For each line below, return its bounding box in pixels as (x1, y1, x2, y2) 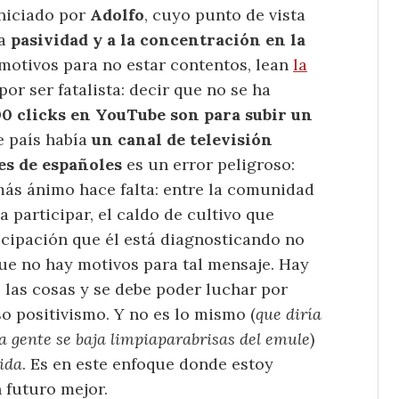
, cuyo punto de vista (144, 4, 305, 26)
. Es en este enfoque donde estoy (22, 354, 273, 375)
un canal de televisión (92, 129, 273, 151)
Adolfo (90, 4, 144, 26)
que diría (256, 304, 322, 325)
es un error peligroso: (122, 154, 295, 175)
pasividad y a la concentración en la (11, 29, 305, 51)
